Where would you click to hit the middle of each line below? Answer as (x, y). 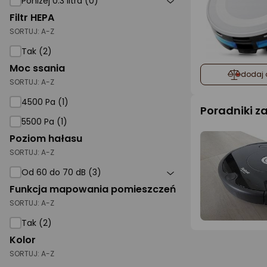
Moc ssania (37, 68)
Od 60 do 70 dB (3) (61, 172)
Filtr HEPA (32, 18)
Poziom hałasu (46, 139)
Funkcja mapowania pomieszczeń (93, 189)
